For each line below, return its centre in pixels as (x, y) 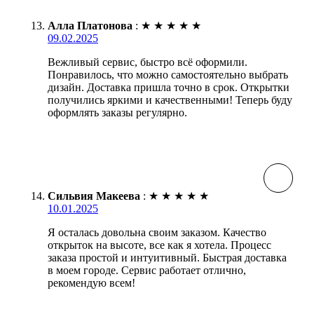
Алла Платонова (90, 26)
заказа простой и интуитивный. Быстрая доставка (167, 258)
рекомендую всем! (91, 283)
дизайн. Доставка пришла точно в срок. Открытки (169, 88)
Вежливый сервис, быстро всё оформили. (148, 62)
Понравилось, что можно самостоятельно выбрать (168, 75)
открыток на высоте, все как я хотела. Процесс (159, 245)
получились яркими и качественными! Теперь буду (170, 100)
